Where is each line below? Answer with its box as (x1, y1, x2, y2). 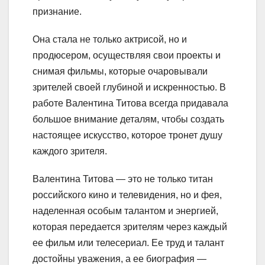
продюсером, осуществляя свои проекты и (33, 50, 221, 61)
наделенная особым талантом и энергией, (33, 206, 218, 216)
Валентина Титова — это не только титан (33, 174, 213, 185)
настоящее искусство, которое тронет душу (33, 130, 222, 141)
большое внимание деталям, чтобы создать (33, 114, 224, 125)
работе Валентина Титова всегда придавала (33, 98, 228, 109)
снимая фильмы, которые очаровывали (33, 66, 208, 77)
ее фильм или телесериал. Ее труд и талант (33, 238, 224, 248)
